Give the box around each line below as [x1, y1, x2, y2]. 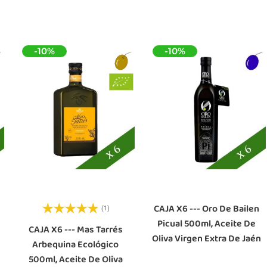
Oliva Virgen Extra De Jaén [151, 231, 261, 247]
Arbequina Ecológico [32, 237, 119, 253]
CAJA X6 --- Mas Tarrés [28, 222, 123, 238]
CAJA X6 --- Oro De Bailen [153, 201, 259, 217]
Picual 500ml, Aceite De [157, 216, 256, 232]
